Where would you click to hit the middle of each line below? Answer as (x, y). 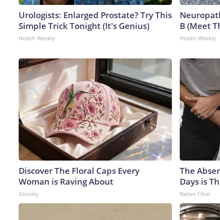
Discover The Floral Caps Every (79, 170)
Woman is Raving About (66, 181)
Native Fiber (195, 193)
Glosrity (28, 193)
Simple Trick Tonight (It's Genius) (84, 26)
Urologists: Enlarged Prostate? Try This (95, 15)
